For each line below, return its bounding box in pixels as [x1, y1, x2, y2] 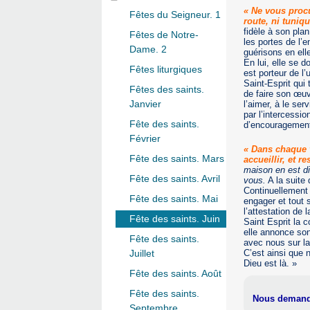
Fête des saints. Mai [129, 193, 218, 205]
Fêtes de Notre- [129, 29, 199, 41]
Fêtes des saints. [129, 84, 204, 95]
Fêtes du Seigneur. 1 [129, 9, 221, 21]
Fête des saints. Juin [129, 213, 220, 225]
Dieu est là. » [243, 257, 297, 268]
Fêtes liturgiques [129, 64, 202, 75]
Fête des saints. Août [129, 268, 221, 280]
